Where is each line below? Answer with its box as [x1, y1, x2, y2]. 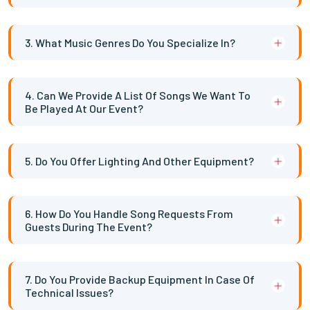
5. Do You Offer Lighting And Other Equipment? [25, 154, 254, 167]
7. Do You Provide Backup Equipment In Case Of [25, 273, 255, 286]
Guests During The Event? [25, 220, 152, 233]
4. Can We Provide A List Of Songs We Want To [25, 89, 250, 102]
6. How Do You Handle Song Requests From [25, 207, 233, 220]
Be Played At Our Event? [25, 102, 143, 115]
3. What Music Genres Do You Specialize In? [25, 36, 235, 49]
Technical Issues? [25, 286, 113, 299]
